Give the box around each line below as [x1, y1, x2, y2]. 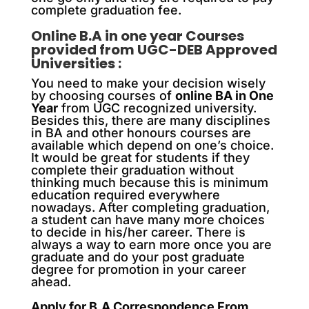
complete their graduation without [30, 162, 234, 177]
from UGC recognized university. [57, 100, 257, 115]
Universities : [30, 53, 121, 73]
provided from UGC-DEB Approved [30, 39, 277, 59]
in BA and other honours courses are [30, 125, 251, 140]
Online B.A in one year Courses [30, 26, 244, 46]
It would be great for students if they [30, 150, 250, 165]
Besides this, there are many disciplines [30, 112, 270, 128]
